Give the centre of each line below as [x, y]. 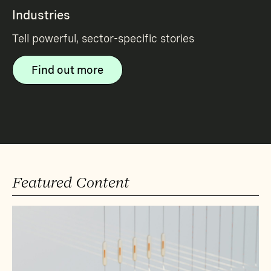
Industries [41, 15]
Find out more [67, 70]
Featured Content [71, 183]
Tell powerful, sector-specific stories [103, 39]
